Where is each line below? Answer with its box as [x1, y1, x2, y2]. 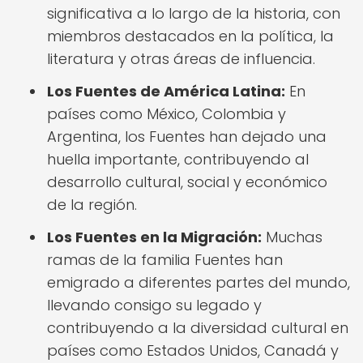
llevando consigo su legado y [47, 295, 262, 315]
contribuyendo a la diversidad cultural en [47, 318, 348, 338]
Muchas [262, 227, 322, 247]
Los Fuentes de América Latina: [47, 81, 285, 101]
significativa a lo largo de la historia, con [47, 3, 340, 23]
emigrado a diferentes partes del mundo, [47, 272, 350, 293]
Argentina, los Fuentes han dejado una [47, 126, 327, 147]
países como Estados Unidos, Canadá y [47, 340, 339, 361]
